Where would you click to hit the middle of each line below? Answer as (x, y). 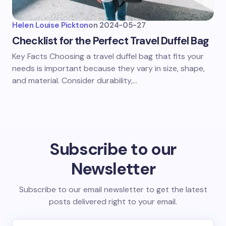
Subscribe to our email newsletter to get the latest (113, 189)
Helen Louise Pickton (50, 25)
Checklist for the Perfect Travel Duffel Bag (110, 41)
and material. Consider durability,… (75, 80)
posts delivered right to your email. (113, 202)
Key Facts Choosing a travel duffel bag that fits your (108, 56)
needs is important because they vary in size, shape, (108, 68)
